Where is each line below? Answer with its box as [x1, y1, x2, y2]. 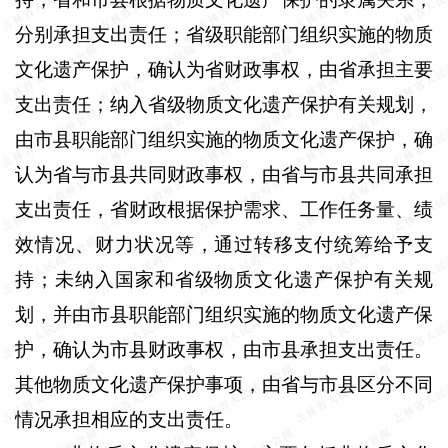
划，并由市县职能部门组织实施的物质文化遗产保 [15, 303, 433, 325]
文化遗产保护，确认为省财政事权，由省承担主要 [15, 58, 433, 80]
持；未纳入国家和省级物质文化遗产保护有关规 [15, 268, 433, 290]
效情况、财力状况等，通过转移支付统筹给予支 [15, 233, 433, 255]
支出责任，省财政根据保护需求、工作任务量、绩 [15, 198, 433, 220]
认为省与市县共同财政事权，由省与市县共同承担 [15, 163, 433, 185]
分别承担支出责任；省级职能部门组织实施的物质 [15, 23, 433, 45]
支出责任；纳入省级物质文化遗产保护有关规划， [15, 93, 433, 115]
